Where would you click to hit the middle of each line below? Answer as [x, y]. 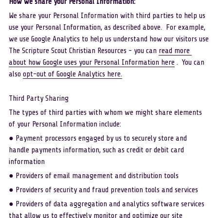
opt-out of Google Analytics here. [72, 74]
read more [174, 51]
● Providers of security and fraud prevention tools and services [103, 190]
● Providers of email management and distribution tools [93, 176]
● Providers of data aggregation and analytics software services [106, 204]
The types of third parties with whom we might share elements [105, 112]
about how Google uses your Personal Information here [91, 62]
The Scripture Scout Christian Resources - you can [83, 51]
